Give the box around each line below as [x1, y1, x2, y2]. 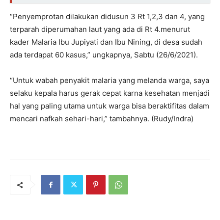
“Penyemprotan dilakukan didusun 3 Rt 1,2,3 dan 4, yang [10, 12, 205, 22]
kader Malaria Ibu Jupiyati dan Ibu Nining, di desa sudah [10, 37, 202, 47]
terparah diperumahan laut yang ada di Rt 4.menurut [10, 25, 190, 34]
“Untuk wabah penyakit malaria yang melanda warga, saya [10, 76, 209, 85]
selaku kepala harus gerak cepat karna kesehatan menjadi [10, 88, 210, 98]
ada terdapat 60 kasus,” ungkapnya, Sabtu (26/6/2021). [10, 50, 198, 60]
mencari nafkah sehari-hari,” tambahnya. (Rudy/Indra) [10, 114, 193, 124]
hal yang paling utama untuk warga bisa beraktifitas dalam [10, 101, 209, 111]
